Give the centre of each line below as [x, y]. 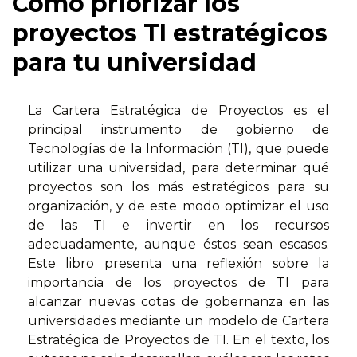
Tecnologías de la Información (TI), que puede [178, 149]
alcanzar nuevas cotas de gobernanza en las [178, 302]
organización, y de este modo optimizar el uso [178, 206]
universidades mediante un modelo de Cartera [178, 321]
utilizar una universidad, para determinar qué [178, 168]
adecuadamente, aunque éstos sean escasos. [178, 245]
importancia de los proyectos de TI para [178, 283]
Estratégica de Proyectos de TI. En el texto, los [178, 340]
